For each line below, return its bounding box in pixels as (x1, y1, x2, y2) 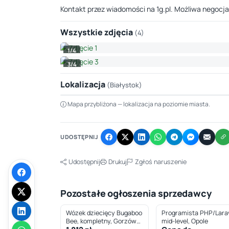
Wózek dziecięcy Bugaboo (66, 209, 142, 217)
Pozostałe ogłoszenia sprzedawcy (60, 187, 212, 199)
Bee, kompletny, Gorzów (66, 217, 136, 225)
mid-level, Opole (162, 217, 208, 225)
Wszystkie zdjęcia (60, 27, 134, 38)
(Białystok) (107, 80, 142, 89)
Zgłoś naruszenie (133, 157, 187, 166)
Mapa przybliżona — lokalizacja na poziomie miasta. (66, 100, 210, 108)
